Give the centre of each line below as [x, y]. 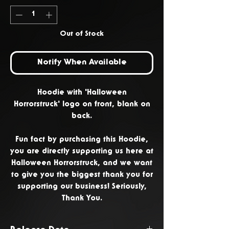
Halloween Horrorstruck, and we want [82, 163]
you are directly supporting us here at [82, 151]
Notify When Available [82, 63]
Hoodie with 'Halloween [82, 93]
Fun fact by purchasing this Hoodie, [82, 140]
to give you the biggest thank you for [82, 175]
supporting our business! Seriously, [82, 187]
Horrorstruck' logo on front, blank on [82, 104]
